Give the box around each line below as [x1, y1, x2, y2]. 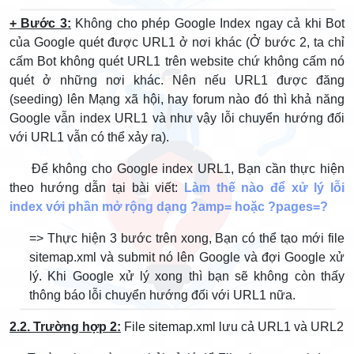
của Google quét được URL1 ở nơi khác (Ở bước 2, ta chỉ [9, 36, 345, 49]
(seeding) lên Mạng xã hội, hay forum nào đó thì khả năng [9, 92, 345, 106]
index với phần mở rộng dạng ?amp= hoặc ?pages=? [9, 200, 328, 213]
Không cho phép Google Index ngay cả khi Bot [70, 17, 345, 30]
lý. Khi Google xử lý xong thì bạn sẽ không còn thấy [29, 269, 345, 283]
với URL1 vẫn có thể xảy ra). [9, 130, 169, 144]
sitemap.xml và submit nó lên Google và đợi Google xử [29, 250, 345, 264]
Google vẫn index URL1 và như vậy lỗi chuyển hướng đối [9, 111, 345, 125]
